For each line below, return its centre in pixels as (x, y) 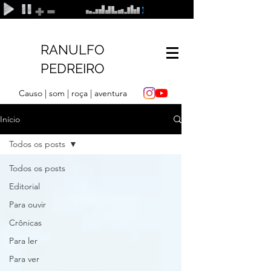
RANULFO (73, 50)
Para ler (23, 241)
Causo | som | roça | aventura (73, 93)
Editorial (24, 186)
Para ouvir (28, 204)
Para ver (24, 259)
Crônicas (25, 223)
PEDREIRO (73, 68)
